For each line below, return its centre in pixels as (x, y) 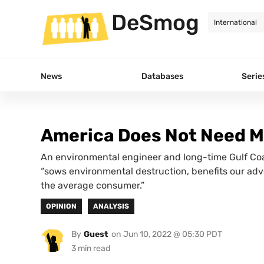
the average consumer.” (93, 185)
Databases (162, 76)
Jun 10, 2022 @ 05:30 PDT (172, 234)
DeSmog (155, 22)
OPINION (62, 206)
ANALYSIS (111, 206)
